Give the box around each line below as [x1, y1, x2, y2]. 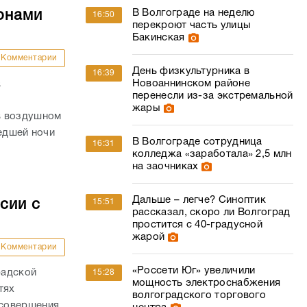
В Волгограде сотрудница [132, 137, 262, 147]
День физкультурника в [132, 66, 250, 76]
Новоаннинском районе [132, 79, 250, 88]
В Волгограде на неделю [132, 8, 255, 18]
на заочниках [132, 162, 199, 171]
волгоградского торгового [132, 291, 267, 300]
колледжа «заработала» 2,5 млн [132, 149, 292, 159]
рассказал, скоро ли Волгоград [132, 208, 291, 217]
